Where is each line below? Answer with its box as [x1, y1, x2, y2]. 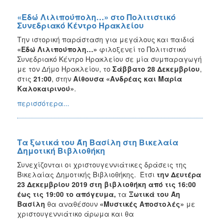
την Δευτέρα [157, 169, 201, 179]
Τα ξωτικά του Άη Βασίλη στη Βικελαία [17, 136, 178, 148]
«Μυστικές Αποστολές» [100, 198, 184, 209]
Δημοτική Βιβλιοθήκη [17, 144, 105, 156]
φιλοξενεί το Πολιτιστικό [97, 44, 186, 54]
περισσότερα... [17, 98, 69, 108]
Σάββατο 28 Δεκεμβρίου [112, 63, 200, 74]
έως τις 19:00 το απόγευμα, [17, 189, 116, 199]
